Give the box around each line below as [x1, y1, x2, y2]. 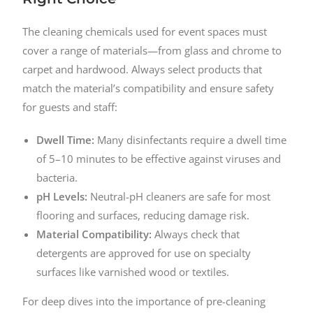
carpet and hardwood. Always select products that [22, 62, 263, 77]
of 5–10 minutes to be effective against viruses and [36, 152, 282, 166]
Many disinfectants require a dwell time [94, 133, 287, 147]
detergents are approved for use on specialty [36, 246, 252, 261]
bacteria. [36, 170, 78, 185]
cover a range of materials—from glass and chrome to [22, 43, 282, 58]
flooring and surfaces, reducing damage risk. [36, 208, 250, 223]
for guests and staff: [22, 100, 118, 115]
